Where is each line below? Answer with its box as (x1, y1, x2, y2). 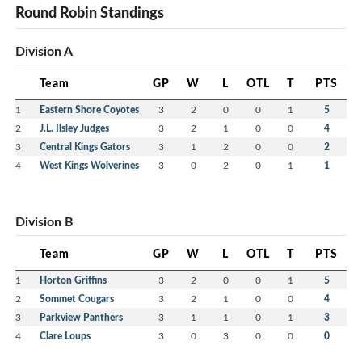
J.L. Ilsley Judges (40, 121, 109, 136)
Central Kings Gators (40, 140, 130, 154)
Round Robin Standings (15, 2, 164, 23)
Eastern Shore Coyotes (40, 103, 139, 117)
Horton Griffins (40, 273, 107, 288)
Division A (15, 41, 73, 61)
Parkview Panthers (40, 310, 123, 325)
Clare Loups (40, 329, 90, 343)
